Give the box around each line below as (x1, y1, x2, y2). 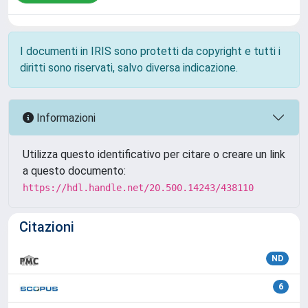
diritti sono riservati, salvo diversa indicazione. (20, 61, 238, 74)
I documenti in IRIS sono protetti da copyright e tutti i (20, 45, 280, 58)
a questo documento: (23, 164, 126, 177)
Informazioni (34, 111, 96, 124)
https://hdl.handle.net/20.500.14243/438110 (23, 182, 254, 193)
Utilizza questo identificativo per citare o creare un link (23, 148, 285, 161)
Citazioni (19, 219, 74, 235)
